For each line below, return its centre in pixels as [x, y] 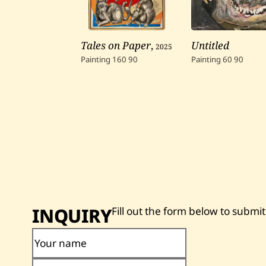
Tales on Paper [116, 45]
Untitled [210, 45]
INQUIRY [72, 215]
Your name [60, 243]
